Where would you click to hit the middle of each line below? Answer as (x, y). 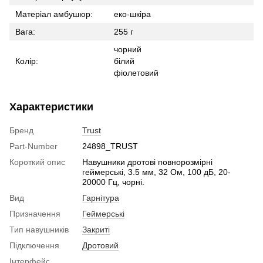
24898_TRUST (110, 146)
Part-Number (33, 146)
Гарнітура (101, 198)
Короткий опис (37, 162)
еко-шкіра (132, 14)
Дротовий (100, 245)
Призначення (35, 213)
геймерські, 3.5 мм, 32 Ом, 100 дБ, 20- (156, 172)
